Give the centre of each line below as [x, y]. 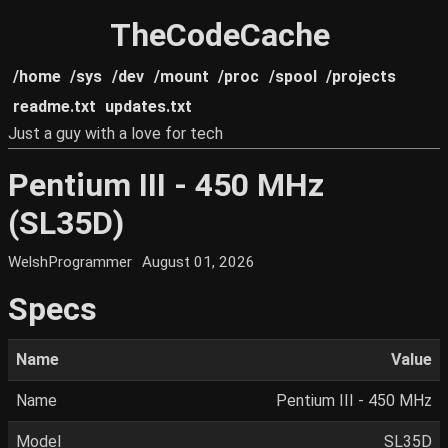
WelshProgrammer [70, 262]
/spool [292, 76]
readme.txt [54, 106]
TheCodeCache [220, 35]
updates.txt [149, 106]
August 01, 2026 [199, 262]
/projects [361, 76]
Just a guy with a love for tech [115, 133]
